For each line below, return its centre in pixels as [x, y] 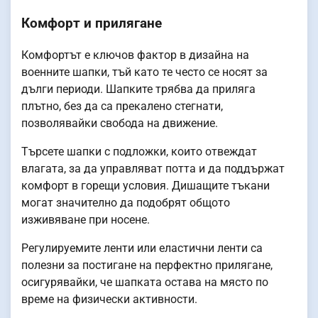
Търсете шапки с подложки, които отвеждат [139, 151]
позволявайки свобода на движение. [120, 123]
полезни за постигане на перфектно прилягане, [147, 265]
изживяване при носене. [86, 219]
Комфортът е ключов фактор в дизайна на [135, 55]
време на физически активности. [109, 299]
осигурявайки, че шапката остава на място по [145, 282]
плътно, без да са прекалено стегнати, [122, 106]
